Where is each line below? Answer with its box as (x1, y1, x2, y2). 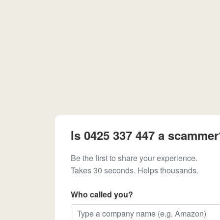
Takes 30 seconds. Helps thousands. (71, 165, 198, 176)
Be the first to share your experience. (71, 152, 197, 164)
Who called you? (71, 189, 133, 200)
